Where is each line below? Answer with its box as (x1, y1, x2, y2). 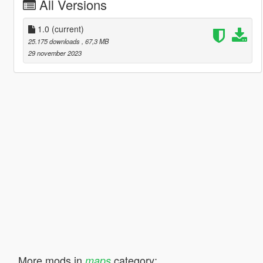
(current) (51, 22, 84, 35)
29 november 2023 (28, 48, 82, 58)
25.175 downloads (28, 36, 82, 46)
